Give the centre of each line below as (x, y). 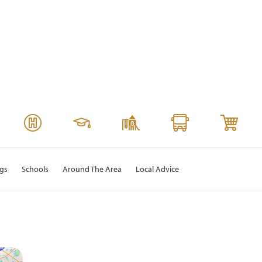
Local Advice (157, 169)
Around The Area (92, 169)
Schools (35, 169)
